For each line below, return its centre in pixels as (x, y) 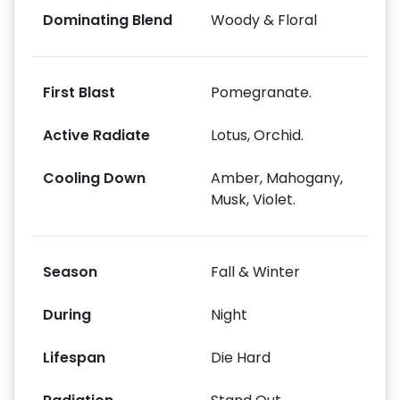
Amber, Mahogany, (277, 178)
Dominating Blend (108, 20)
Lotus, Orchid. (257, 135)
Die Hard (241, 357)
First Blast (79, 92)
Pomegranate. (261, 92)
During (67, 314)
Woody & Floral (264, 20)
